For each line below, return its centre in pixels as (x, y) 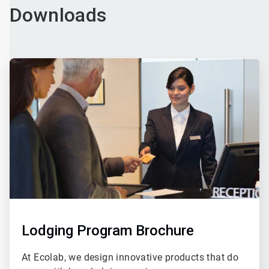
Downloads (58, 15)
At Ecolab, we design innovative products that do (130, 258)
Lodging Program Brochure (107, 231)
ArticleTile (27, 63)
